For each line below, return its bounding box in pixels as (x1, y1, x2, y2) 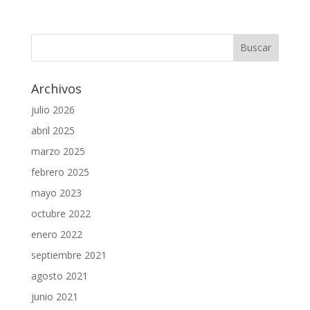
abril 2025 (30, 123, 75, 137)
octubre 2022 (30, 206, 91, 220)
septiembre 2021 (30, 248, 107, 262)
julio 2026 (30, 102, 75, 116)
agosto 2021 (30, 268, 88, 282)
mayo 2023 (30, 185, 82, 199)
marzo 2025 (30, 144, 85, 158)
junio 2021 (30, 289, 78, 303)
